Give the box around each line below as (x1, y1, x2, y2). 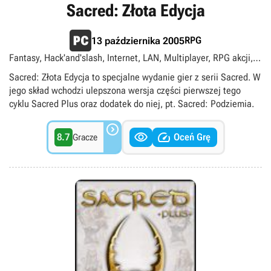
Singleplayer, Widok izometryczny (9, 65, 140, 77)
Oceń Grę (173, 131, 211, 143)
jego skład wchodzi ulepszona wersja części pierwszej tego (9, 85, 241, 96)
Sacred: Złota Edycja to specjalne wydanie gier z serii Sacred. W (9, 71, 261, 83)
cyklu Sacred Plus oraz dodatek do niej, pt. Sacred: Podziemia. (9, 98, 254, 109)
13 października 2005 (91, 34, 184, 47)
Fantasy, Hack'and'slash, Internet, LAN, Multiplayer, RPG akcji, (9, 52, 253, 64)
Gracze (72, 132, 97, 143)
